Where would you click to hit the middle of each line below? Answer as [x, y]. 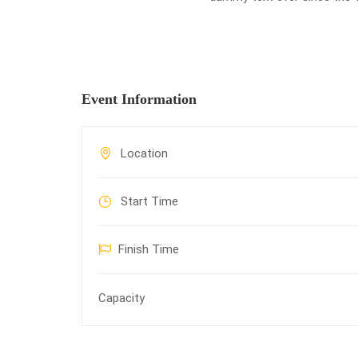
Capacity [121, 298]
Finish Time [149, 249]
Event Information [139, 99]
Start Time [148, 201]
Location [143, 153]
